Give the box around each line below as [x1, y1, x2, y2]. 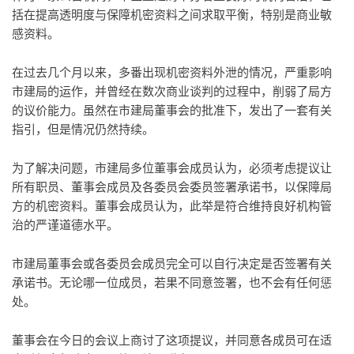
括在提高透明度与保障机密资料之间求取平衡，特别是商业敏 [12, 6, 332, 23]
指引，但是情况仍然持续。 [12, 121, 154, 137]
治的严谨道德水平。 [12, 217, 119, 233]
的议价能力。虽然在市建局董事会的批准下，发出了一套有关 [12, 102, 332, 119]
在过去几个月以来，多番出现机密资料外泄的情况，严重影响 [12, 64, 332, 81]
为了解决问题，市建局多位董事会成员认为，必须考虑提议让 [12, 160, 332, 176]
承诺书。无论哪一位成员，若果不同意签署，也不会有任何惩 [12, 274, 332, 291]
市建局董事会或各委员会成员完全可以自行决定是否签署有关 [12, 255, 332, 272]
